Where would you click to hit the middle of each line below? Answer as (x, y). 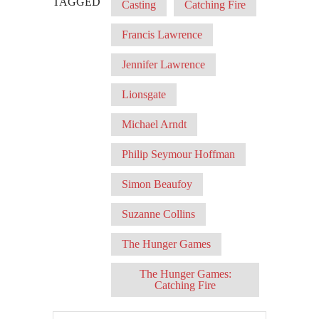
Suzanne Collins (158, 214)
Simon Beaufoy (157, 184)
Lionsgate (144, 95)
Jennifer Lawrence (163, 65)
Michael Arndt (154, 125)
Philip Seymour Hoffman (178, 155)
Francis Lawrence (162, 35)
